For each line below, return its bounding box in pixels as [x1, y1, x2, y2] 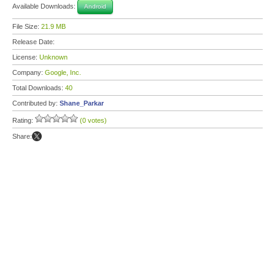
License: [12, 53, 39, 61]
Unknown [39, 53, 68, 61]
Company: [12, 69, 45, 76]
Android [84, 3, 106, 10]
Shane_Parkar [60, 99, 104, 107]
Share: [12, 133, 32, 140]
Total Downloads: [12, 84, 65, 91]
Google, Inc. [45, 69, 81, 76]
